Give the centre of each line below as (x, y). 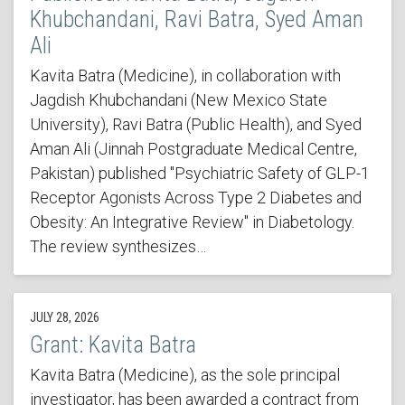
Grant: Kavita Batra (113, 345)
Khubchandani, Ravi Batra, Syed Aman (196, 20)
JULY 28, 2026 (64, 318)
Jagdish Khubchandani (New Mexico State (178, 100)
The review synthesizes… (118, 247)
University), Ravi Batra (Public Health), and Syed (195, 125)
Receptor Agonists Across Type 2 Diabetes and (195, 198)
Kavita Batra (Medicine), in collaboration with (185, 76)
